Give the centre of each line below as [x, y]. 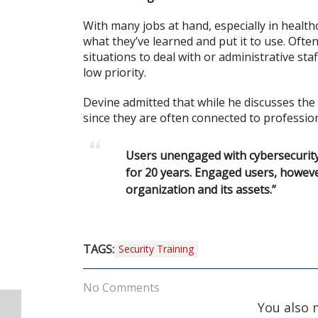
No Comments [121, 287]
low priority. [115, 72]
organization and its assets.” [201, 189]
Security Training [156, 248]
